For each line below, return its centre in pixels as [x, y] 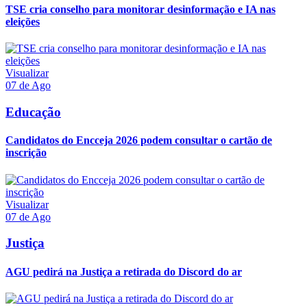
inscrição [26, 153]
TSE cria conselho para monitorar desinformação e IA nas [140, 10]
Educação [33, 112]
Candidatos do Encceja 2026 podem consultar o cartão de [139, 140]
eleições [23, 22]
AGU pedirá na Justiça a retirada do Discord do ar [124, 271]
